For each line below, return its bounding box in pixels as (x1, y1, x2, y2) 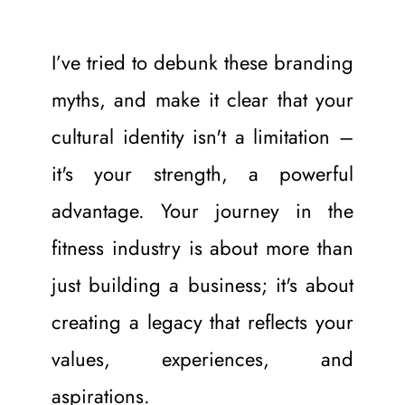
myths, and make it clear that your (51, 84, 354, 114)
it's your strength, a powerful (51, 158, 354, 188)
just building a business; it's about (51, 269, 354, 299)
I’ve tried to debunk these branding (51, 47, 354, 77)
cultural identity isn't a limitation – (51, 121, 354, 151)
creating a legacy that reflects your (51, 306, 354, 336)
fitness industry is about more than (51, 232, 354, 262)
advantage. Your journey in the (51, 195, 354, 225)
